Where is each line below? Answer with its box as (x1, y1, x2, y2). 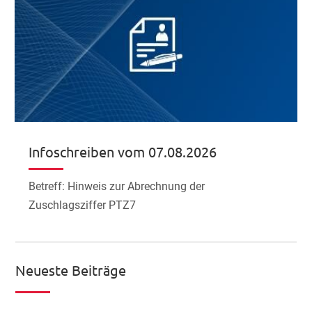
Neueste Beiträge (15, 261, 127, 279)
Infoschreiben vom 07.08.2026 (29, 143, 217, 161)
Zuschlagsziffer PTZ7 (29, 198, 139, 212)
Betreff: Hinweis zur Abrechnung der (29, 180, 205, 194)
